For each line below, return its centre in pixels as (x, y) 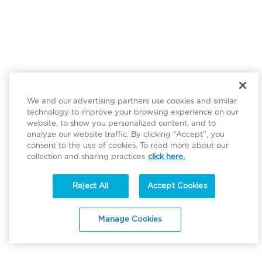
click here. (166, 157)
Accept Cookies (177, 186)
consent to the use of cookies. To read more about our (128, 146)
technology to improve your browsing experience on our (133, 113)
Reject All (91, 186)
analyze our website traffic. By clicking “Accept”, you (126, 135)
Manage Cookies (130, 220)
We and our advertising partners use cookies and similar (132, 101)
